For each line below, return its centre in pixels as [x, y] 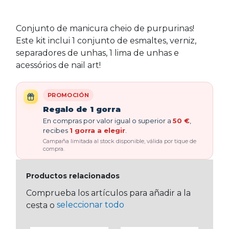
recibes [56, 130]
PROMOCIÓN [68, 95]
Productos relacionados [73, 176]
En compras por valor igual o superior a [108, 121]
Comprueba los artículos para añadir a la [108, 193]
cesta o [41, 205]
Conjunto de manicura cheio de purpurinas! [105, 28]
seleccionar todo [90, 205]
